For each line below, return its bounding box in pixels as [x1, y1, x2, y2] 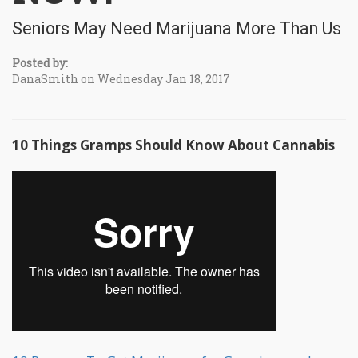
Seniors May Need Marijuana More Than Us [12, 18, 341, 38]
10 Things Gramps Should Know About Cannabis [12, 135, 335, 154]
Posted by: [12, 54, 68, 70]
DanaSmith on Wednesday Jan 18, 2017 [12, 70, 230, 86]
